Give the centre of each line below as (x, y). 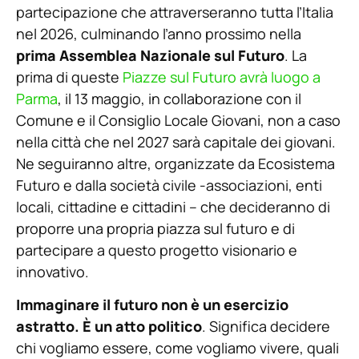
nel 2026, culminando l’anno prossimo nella (159, 33)
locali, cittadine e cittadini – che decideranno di (173, 206)
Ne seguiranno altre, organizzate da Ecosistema (175, 163)
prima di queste (69, 77)
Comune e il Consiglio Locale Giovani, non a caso (178, 120)
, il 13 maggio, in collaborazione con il (179, 98)
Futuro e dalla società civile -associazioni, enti (169, 185)
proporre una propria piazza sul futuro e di (155, 228)
